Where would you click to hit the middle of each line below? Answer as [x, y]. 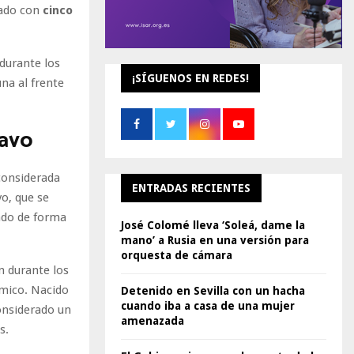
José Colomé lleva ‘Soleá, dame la [213, 225]
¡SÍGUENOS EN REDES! [190, 78]
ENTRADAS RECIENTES [191, 188]
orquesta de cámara [177, 255]
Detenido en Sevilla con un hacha [213, 291]
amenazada [153, 321]
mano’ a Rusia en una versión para [215, 240]
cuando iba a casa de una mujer [208, 306]
